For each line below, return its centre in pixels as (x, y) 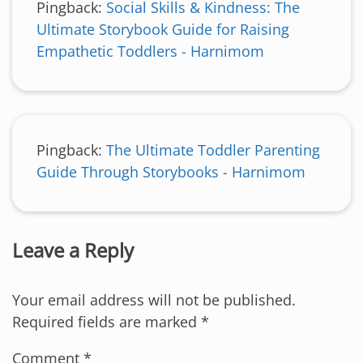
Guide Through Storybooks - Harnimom (171, 172)
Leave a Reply (73, 250)
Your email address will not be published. (154, 300)
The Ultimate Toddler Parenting (213, 150)
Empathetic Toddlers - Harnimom (150, 51)
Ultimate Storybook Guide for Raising (163, 30)
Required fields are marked (107, 322)
